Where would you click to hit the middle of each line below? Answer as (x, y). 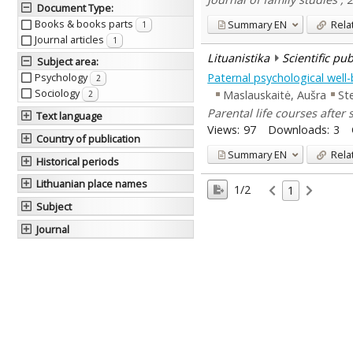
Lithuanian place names (92, 184)
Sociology (58, 93)
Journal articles (70, 40)
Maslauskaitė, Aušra (275, 95)
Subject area (66, 62)
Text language (70, 116)
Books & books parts (85, 24)
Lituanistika (239, 58)
